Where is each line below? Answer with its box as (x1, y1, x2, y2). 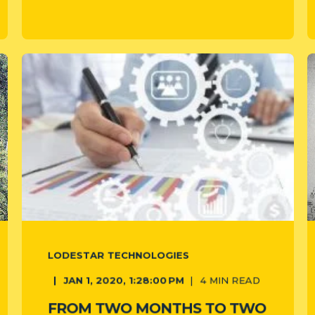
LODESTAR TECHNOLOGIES (47, 249, 189, 261)
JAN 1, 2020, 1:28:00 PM (63, 274, 184, 286)
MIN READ (209, 274, 260, 286)
